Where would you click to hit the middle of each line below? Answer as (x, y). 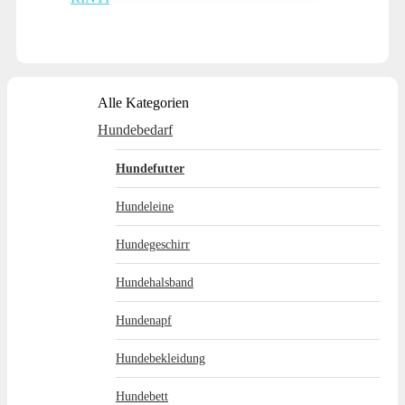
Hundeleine (145, 206)
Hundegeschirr (153, 244)
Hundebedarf (135, 130)
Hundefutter (150, 168)
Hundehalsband (155, 282)
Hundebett (142, 396)
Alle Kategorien (143, 103)
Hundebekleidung (160, 358)
